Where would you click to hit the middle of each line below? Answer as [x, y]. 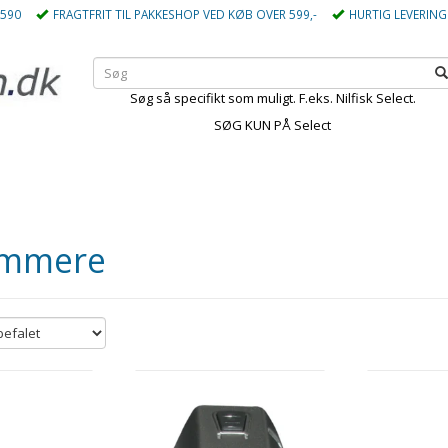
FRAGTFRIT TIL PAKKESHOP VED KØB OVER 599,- [185, 14]
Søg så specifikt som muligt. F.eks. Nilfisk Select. [272, 98]
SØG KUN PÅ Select [273, 125]
